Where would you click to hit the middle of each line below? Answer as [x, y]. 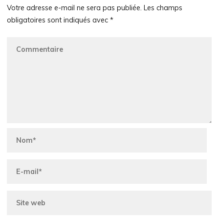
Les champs [163, 8]
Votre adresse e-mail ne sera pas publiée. [75, 8]
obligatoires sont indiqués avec [59, 20]
